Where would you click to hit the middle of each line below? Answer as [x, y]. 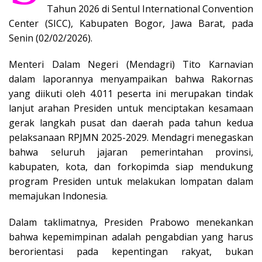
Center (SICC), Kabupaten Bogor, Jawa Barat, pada [131, 24]
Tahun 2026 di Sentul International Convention [150, 9]
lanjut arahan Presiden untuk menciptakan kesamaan [131, 108]
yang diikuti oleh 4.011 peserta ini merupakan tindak [131, 94]
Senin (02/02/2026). [51, 38]
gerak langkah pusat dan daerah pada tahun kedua [131, 123]
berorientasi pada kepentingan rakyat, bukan [131, 252]
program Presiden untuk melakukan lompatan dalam [131, 182]
